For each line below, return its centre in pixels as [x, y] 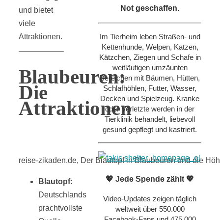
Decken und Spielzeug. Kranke [150, 98]
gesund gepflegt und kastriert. [150, 129]
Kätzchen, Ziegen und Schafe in [150, 57]
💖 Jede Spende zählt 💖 [150, 179]
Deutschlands [62, 195]
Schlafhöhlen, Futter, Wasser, [150, 88]
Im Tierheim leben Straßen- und [150, 36]
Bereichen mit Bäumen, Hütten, [150, 78]
